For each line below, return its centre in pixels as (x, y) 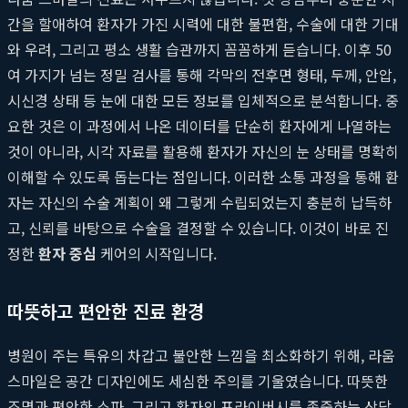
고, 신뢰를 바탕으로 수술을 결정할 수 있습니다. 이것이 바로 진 (198, 227)
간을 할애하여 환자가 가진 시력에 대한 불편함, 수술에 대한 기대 (203, 23)
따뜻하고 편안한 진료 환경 (106, 311)
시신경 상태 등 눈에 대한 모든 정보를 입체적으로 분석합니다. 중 (203, 100)
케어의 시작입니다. (157, 253)
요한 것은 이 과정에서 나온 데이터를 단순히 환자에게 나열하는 (199, 125)
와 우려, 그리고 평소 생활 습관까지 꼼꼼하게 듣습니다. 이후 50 (199, 49)
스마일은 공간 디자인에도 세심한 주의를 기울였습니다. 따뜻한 (198, 380)
